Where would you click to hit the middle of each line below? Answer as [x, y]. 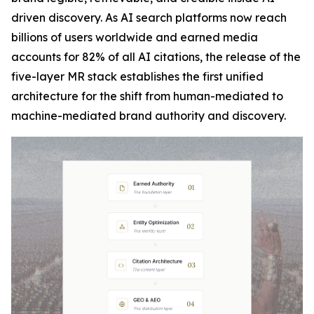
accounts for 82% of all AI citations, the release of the [156, 57]
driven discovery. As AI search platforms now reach [149, 18]
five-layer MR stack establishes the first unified [137, 76]
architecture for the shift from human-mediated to [147, 96]
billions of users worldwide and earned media [135, 37]
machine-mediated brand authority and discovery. [149, 116]
